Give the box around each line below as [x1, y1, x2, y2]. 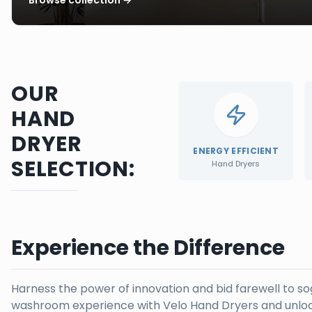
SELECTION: [11, 154, 135, 184]
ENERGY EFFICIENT [193, 144, 279, 157]
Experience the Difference [11, 233, 285, 263]
